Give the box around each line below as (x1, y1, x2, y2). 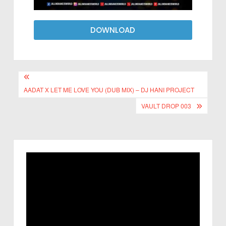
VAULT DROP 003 (141, 101, 191, 110)
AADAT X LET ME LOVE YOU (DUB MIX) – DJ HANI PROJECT (24, 85, 195, 94)
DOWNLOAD (90, 25, 136, 36)
